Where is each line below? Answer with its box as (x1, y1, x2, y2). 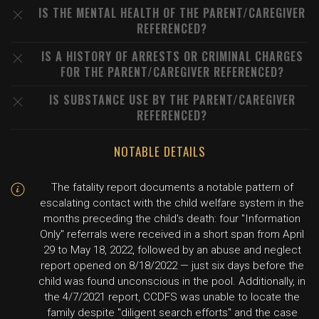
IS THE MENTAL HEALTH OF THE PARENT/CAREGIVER (38, 4, 305, 21)
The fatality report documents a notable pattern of (51, 181, 293, 194)
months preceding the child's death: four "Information (43, 212, 300, 225)
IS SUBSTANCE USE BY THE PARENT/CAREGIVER (48, 91, 296, 108)
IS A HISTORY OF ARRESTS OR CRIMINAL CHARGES (41, 48, 303, 65)
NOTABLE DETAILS (113, 142, 206, 160)
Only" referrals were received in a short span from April (40, 228, 304, 241)
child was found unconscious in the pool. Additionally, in (38, 275, 305, 288)
